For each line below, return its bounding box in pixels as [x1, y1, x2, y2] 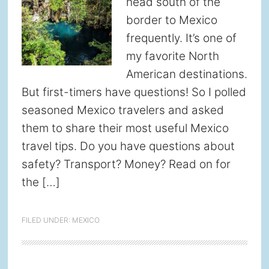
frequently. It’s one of [125, 31, 237, 45]
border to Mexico [125, 13, 217, 27]
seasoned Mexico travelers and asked [21, 103, 224, 117]
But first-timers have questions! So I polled [21, 85, 246, 99]
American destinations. [125, 67, 247, 81]
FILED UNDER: [21, 216, 72, 225]
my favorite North [125, 49, 219, 63]
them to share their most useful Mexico [21, 121, 229, 135]
